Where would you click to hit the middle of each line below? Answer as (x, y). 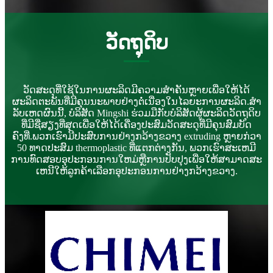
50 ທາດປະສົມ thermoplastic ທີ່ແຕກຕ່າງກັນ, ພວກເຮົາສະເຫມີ (136, 147)
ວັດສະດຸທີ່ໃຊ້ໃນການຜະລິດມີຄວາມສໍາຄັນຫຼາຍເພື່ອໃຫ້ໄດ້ (136, 90)
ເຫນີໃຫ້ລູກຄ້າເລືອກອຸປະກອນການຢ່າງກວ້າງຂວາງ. (136, 171)
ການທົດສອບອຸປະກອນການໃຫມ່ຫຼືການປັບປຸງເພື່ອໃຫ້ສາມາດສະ (136, 159)
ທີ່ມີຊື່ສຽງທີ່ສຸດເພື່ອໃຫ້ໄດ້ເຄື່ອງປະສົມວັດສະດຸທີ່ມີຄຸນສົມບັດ (136, 124)
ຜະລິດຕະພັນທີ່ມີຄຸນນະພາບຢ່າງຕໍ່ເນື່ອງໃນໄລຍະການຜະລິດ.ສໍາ (136, 101)
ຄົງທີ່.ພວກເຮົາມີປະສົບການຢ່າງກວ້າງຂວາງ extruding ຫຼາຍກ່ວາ (136, 136)
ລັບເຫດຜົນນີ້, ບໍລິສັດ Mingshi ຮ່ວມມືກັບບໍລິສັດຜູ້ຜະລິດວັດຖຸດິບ (136, 113)
